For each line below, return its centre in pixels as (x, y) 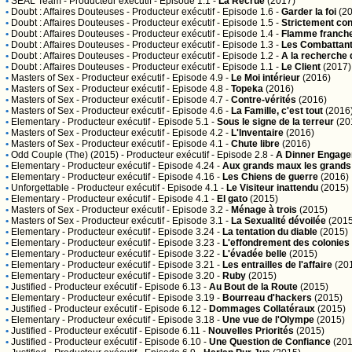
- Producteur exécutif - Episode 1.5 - (203, 23)
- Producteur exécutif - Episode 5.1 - (138, 122)
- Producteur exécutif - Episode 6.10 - (128, 342)
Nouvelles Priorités (251, 331)
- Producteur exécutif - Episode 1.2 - (203, 56)
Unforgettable (40, 188)
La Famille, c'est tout (277, 111)
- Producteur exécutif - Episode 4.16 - (141, 177)
